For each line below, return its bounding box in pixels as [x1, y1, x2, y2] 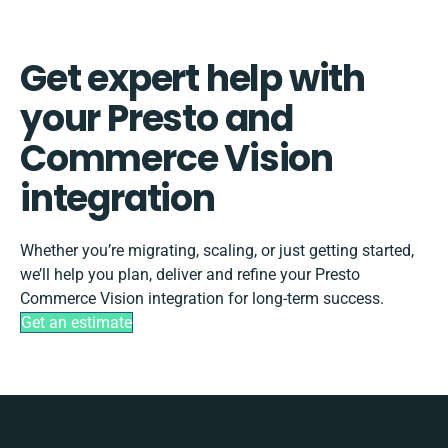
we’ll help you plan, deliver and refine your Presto [20, 264, 360, 284]
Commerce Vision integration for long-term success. [20, 288, 384, 308]
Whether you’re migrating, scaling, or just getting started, [20, 240, 414, 260]
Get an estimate [21, 312, 132, 332]
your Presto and [20, 92, 294, 144]
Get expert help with [20, 52, 365, 104]
